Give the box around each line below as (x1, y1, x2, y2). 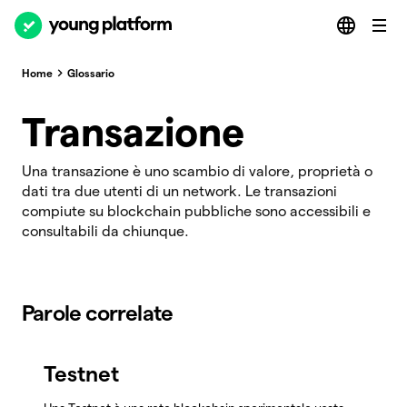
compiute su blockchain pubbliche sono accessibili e (22, 203, 371, 219)
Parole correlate (22, 301, 174, 325)
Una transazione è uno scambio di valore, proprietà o (22, 164, 372, 179)
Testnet (44, 361, 119, 386)
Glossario (67, 66, 114, 79)
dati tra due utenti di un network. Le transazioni (22, 184, 337, 199)
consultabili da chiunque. (22, 223, 189, 239)
